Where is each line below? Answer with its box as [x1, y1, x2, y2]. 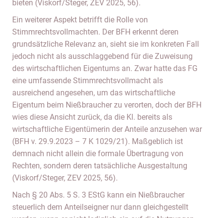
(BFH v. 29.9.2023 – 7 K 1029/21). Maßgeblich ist [12, 137, 183, 146]
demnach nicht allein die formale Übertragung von [12, 149, 183, 158]
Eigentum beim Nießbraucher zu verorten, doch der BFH [12, 100, 201, 109]
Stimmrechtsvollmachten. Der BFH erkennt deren [12, 27, 179, 36]
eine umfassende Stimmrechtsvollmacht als [12, 76, 163, 85]
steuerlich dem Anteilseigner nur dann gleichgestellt [12, 202, 188, 212]
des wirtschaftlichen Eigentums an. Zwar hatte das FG [12, 64, 198, 73]
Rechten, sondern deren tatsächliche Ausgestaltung [12, 161, 187, 170]
